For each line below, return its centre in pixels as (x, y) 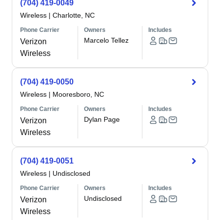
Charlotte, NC (74, 15)
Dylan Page (102, 119)
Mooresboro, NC (78, 94)
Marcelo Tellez (107, 40)
